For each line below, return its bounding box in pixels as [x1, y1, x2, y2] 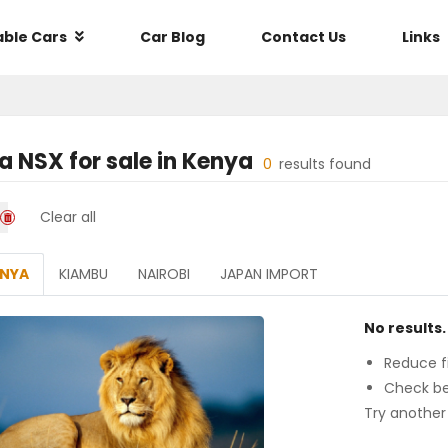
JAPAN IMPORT [220, 264, 318, 284]
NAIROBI [138, 264, 190, 284]
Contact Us [261, 27, 346, 47]
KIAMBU [59, 264, 108, 284]
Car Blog [140, 27, 205, 47]
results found [279, 154, 371, 174]
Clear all [40, 207, 96, 227]
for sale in [64, 146, 182, 177]
